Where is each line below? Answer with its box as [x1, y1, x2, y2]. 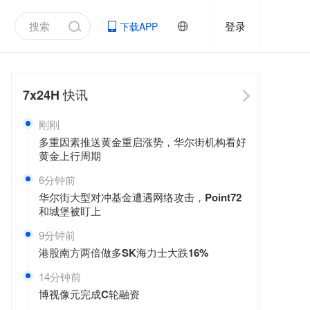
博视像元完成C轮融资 [39, 286, 140, 302]
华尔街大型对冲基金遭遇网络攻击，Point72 [39, 190, 241, 205]
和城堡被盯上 [39, 203, 101, 219]
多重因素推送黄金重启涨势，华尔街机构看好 [39, 134, 246, 149]
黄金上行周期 [39, 148, 101, 163]
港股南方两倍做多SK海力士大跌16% [39, 245, 208, 260]
